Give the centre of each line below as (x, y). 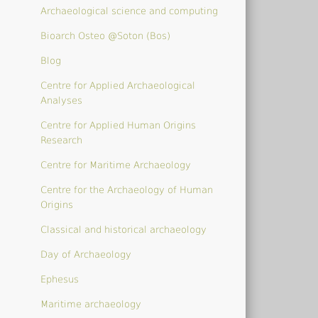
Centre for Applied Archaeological (118, 85)
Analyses (62, 100)
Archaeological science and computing (130, 11)
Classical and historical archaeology (124, 229)
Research (62, 140)
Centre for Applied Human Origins (119, 125)
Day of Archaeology (86, 254)
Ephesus (60, 279)
